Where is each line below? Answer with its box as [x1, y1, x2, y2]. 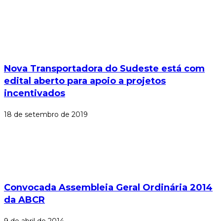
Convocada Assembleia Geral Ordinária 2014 [4, 182, 213, 193]
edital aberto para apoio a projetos [4, 75, 166, 87]
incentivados [4, 88, 65, 99]
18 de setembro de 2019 [4, 110, 88, 119]
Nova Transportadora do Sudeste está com [4, 63, 205, 74]
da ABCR [4, 194, 45, 206]
